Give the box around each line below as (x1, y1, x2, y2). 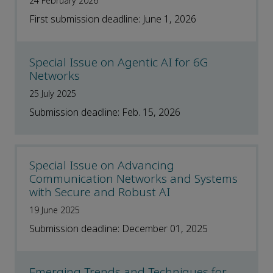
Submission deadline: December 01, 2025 (29, 222, 208, 236)
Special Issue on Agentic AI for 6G (29, 54, 208, 71)
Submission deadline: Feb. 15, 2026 (29, 105, 180, 120)
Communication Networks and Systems (29, 171, 238, 188)
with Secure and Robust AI (29, 184, 170, 201)
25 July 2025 (29, 88, 76, 101)
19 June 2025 (29, 204, 80, 217)
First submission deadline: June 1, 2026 (29, 12, 196, 27)
